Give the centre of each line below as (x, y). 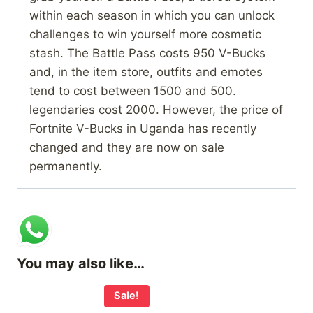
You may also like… (81, 264)
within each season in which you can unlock (152, 16)
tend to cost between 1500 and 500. (133, 91)
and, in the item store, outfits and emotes (146, 72)
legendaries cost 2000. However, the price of (156, 110)
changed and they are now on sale (127, 148)
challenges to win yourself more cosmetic (145, 35)
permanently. (66, 167)
